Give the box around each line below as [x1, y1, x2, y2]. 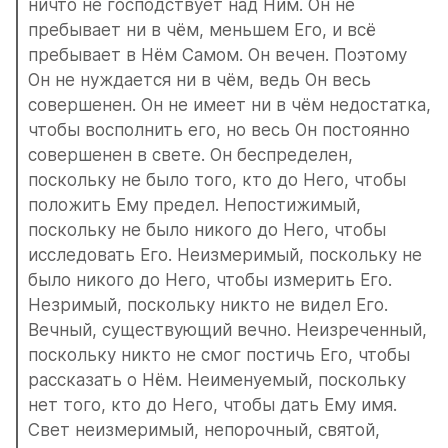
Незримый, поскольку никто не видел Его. [28, 295, 388, 315]
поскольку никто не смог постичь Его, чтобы [28, 345, 410, 365]
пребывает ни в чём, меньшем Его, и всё [28, 20, 376, 40]
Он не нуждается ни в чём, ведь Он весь [28, 70, 371, 90]
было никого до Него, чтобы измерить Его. [28, 270, 392, 290]
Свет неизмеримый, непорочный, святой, [28, 420, 380, 440]
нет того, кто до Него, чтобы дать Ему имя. [28, 395, 397, 415]
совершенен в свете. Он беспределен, [28, 145, 353, 165]
